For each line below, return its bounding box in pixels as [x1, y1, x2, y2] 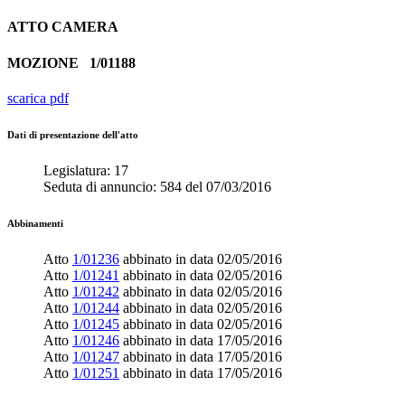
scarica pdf [7, 89, 69, 106]
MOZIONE [7, 54, 89, 71]
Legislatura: [43, 162, 114, 178]
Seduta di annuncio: [43, 178, 160, 194]
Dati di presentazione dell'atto [7, 128, 138, 140]
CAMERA [52, 19, 118, 35]
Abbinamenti [7, 217, 63, 229]
